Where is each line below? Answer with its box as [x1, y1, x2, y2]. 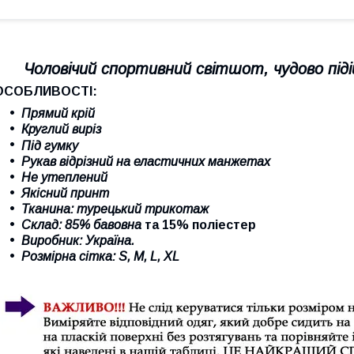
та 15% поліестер [145, 217, 256, 232]
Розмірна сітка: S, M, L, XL [21, 249, 179, 263]
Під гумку [21, 138, 78, 153]
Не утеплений [21, 170, 107, 184]
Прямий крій [21, 106, 95, 120]
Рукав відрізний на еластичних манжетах [21, 154, 270, 168]
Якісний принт [21, 186, 109, 200]
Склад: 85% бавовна [21, 217, 141, 232]
